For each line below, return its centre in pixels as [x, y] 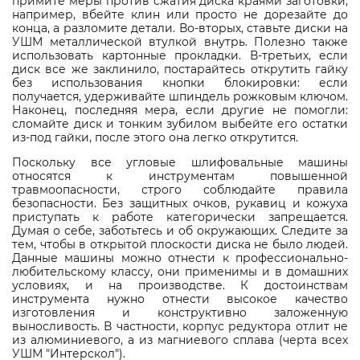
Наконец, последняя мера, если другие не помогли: [180, 110]
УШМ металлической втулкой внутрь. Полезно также [180, 42]
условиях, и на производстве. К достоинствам [180, 286]
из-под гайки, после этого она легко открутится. [155, 138]
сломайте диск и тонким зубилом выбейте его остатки [180, 124]
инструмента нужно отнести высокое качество [180, 299]
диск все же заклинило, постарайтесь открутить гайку [180, 70]
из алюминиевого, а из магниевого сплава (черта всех [180, 340]
